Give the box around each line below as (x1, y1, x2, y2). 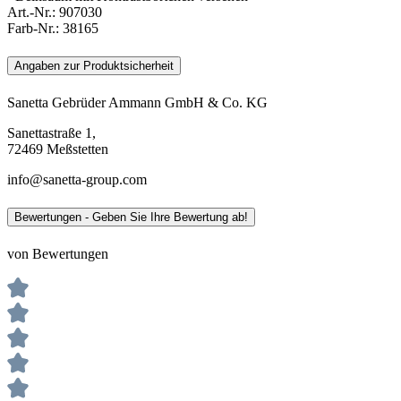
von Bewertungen (7, 246, 108, 262)
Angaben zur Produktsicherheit (14, 58, 174, 73)
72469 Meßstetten (7, 141, 108, 158)
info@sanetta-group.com (7, 172, 147, 188)
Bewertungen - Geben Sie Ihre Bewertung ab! (14, 210, 248, 225)
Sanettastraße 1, (7, 125, 96, 141)
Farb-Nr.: (7, 20, 59, 36)
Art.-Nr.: (7, 4, 59, 20)
